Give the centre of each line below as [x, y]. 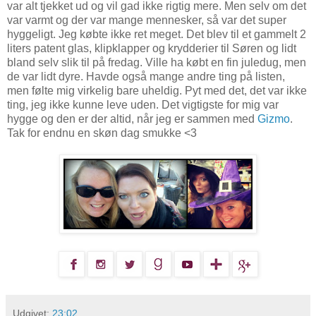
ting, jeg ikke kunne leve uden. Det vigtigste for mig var [143, 105]
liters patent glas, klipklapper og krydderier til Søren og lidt [152, 49]
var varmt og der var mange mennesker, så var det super [147, 20]
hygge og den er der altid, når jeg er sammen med [132, 119]
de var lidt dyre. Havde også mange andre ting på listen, [146, 77]
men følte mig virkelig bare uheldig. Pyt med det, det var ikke [157, 91]
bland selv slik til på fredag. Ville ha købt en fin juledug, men [157, 63]
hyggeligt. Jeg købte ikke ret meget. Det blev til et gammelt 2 [157, 35]
